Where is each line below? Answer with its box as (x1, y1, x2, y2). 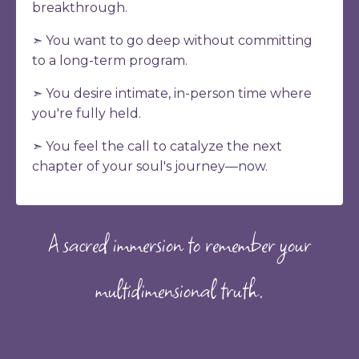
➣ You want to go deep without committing (32, 33, 313, 49)
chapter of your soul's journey (32, 159, 225, 175)
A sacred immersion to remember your (48, 225, 311, 264)
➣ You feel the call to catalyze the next (32, 139, 282, 155)
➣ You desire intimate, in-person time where (32, 86, 312, 102)
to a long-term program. (32, 53, 188, 69)
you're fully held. (32, 106, 141, 122)
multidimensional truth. (95, 271, 264, 309)
